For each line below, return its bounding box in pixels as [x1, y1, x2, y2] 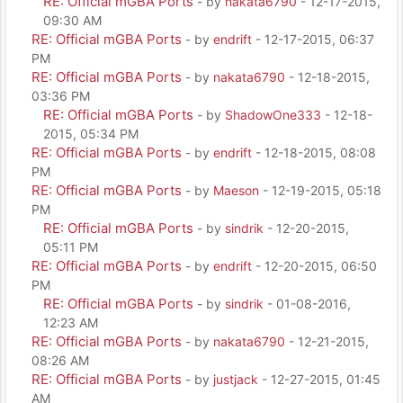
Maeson [213, 183, 259, 198]
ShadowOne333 [225, 107, 321, 122]
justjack [213, 372, 258, 387]
